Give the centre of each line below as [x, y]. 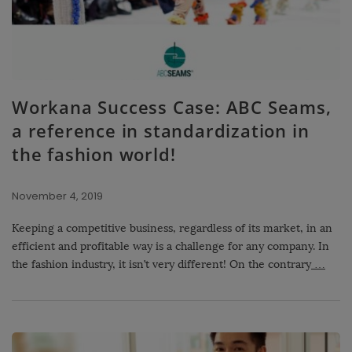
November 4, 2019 [57, 196]
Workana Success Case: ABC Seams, [172, 107]
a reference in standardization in [161, 131]
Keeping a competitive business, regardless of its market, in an [172, 229]
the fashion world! [94, 154]
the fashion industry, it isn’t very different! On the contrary [161, 265]
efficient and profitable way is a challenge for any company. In [170, 247]
